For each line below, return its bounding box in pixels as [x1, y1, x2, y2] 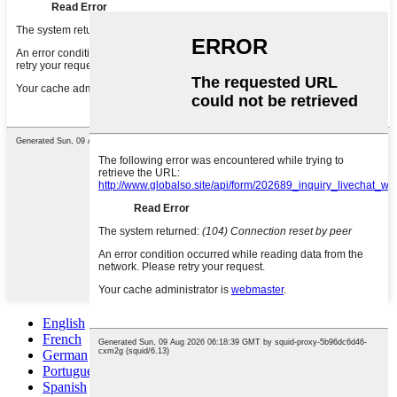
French [43, 331, 82, 347]
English [43, 315, 85, 331]
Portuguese [43, 363, 105, 379]
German [43, 347, 88, 363]
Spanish [43, 379, 87, 395]
